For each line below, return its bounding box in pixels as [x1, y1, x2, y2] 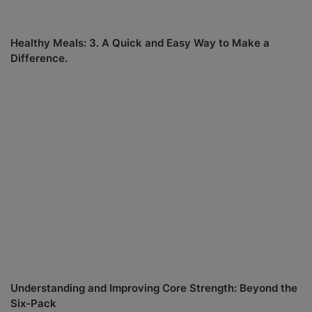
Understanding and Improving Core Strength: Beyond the [10, 281, 297, 295]
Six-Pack [10, 297, 56, 311]
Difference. [10, 51, 68, 65]
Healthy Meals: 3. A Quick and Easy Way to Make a [10, 36, 270, 49]
